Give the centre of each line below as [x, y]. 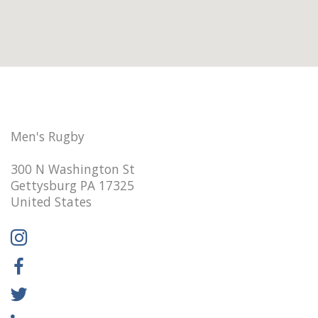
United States [51, 201]
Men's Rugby [48, 136]
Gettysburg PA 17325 [72, 185]
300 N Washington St [73, 169]
